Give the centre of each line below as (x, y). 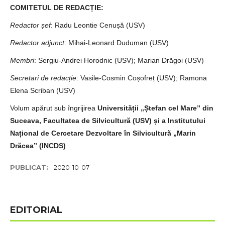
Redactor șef (30, 25)
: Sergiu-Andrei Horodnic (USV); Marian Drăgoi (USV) (119, 60)
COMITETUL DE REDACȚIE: (57, 8)
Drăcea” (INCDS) (38, 146)
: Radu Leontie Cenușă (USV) (98, 25)
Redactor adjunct (37, 43)
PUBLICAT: (30, 167)
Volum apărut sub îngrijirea (54, 108)
